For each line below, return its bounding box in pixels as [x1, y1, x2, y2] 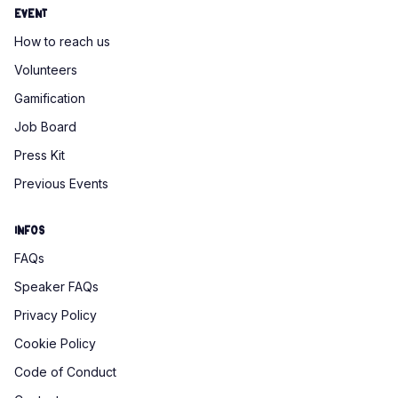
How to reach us [14, 34, 110, 49]
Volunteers [14, 62, 77, 77]
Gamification [14, 91, 85, 106]
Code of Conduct [14, 364, 116, 379]
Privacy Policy [14, 307, 97, 322]
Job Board [14, 119, 76, 134]
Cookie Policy [14, 336, 96, 351]
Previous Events [14, 176, 108, 191]
